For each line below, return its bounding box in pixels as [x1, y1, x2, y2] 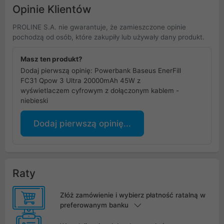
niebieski [20, 96, 48, 105]
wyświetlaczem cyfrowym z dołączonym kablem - [20, 86, 179, 95]
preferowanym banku [59, 200, 128, 209]
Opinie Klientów [12, 3, 91, 16]
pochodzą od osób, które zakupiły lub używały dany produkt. [12, 33, 204, 41]
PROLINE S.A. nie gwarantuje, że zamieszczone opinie [12, 23, 186, 31]
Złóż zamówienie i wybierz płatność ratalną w [59, 190, 205, 199]
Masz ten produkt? [20, 55, 82, 63]
